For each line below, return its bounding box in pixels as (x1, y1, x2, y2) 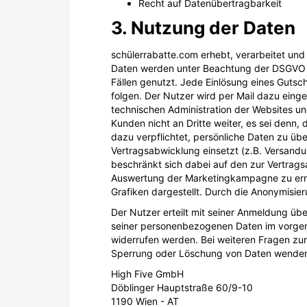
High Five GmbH (111, 267, 184, 280)
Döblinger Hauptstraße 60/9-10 (111, 281, 253, 293)
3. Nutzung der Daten (111, 17, 295, 38)
